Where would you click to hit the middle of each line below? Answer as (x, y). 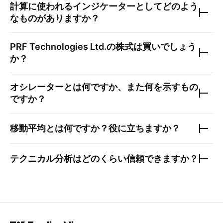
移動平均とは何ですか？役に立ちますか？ (95, 128)
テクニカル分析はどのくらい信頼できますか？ (104, 159)
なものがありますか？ (55, 18)
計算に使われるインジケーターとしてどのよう (104, 6)
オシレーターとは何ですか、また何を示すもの (104, 87)
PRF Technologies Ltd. (58, 47)
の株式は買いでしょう (151, 47)
